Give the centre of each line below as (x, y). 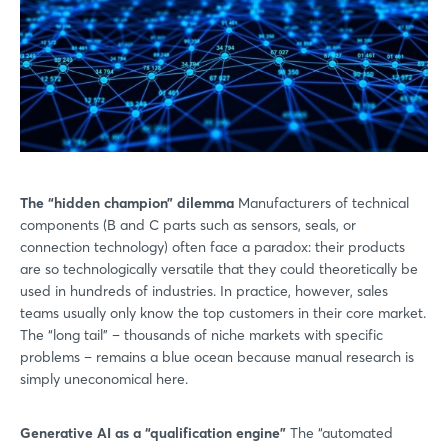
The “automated (341, 432)
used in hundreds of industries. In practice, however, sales (204, 290)
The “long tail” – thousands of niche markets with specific (201, 334)
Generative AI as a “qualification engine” (155, 432)
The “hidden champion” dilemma (127, 202)
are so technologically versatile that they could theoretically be (219, 268)
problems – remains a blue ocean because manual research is (217, 356)
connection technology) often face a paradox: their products (212, 246)
